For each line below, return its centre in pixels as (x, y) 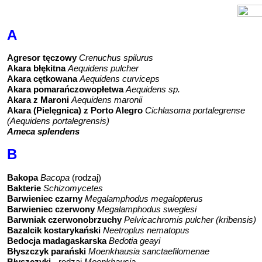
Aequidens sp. (153, 89)
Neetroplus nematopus (146, 230)
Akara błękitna (37, 68)
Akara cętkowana (42, 79)
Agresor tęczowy (42, 58)
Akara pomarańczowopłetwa (65, 89)
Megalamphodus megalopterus (143, 198)
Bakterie (25, 188)
